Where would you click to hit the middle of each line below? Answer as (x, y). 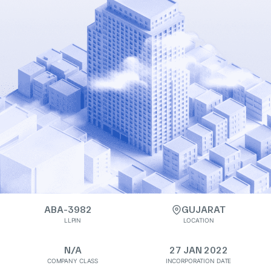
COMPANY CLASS (73, 261)
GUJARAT (203, 210)
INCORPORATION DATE (198, 261)
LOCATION (198, 220)
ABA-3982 (68, 210)
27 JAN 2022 (198, 250)
